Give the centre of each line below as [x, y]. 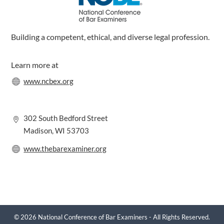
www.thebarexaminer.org [65, 148]
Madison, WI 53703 [56, 130]
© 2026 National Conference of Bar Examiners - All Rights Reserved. [112, 217]
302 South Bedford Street [66, 118]
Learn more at [35, 64]
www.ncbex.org [49, 81]
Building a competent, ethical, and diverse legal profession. [110, 36]
